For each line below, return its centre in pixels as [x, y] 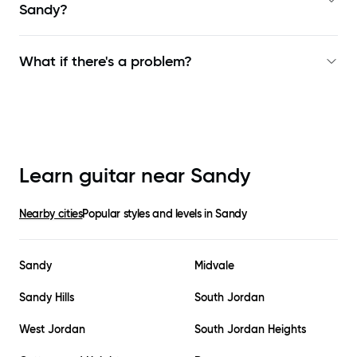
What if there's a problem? [106, 62]
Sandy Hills [47, 298]
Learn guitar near [105, 176]
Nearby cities [51, 214]
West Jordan [52, 330]
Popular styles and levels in [149, 214]
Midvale [214, 266]
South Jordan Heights [250, 330]
